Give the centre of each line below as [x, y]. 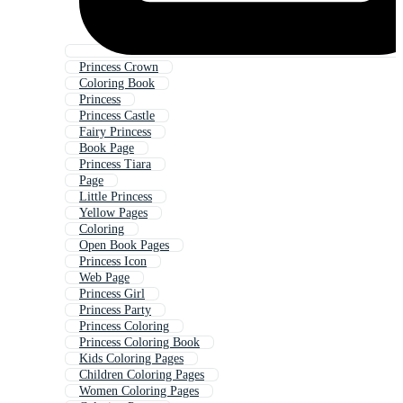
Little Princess [116, 197]
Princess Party [115, 310]
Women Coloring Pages [139, 391]
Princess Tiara [115, 165]
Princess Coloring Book [139, 343]
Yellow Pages [113, 213]
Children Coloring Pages [142, 375]
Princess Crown [119, 67]
